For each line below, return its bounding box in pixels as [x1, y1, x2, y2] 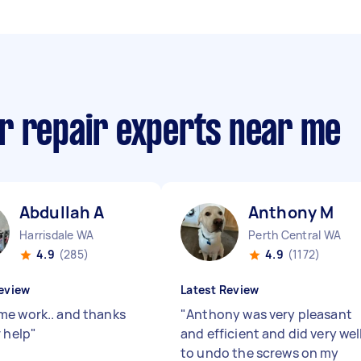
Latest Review [180, 282, 259, 297]
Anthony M [248, 201, 334, 223]
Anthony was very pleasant [186, 305, 352, 323]
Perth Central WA [248, 227, 341, 243]
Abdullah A [19, 201, 105, 223]
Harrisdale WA [19, 227, 94, 243]
